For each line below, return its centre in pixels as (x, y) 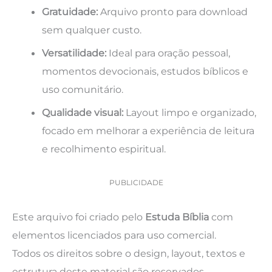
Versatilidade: (74, 53)
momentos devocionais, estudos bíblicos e (145, 71)
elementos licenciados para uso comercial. (114, 235)
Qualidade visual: (83, 113)
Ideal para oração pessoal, (168, 53)
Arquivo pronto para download (173, 11)
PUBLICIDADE (136, 183)
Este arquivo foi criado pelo (79, 217)
